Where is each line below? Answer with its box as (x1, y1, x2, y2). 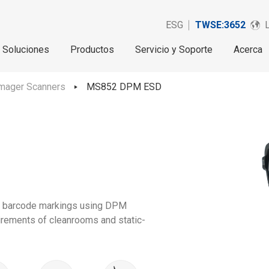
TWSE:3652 (195, 19, 246, 31)
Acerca (234, 44, 262, 55)
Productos (70, 44, 114, 55)
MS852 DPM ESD (86, 81, 162, 92)
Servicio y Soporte (135, 44, 213, 55)
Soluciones (2, 44, 49, 55)
